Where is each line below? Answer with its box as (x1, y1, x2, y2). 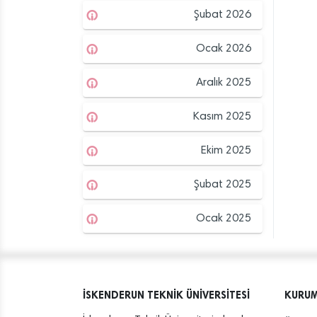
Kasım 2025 (193, 111, 251, 123)
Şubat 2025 (194, 179, 251, 191)
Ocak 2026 (196, 43, 251, 55)
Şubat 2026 (194, 9, 251, 21)
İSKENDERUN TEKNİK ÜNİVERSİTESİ (83, 289, 250, 302)
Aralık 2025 (196, 77, 251, 89)
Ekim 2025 (201, 145, 251, 157)
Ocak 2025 (196, 213, 251, 225)
